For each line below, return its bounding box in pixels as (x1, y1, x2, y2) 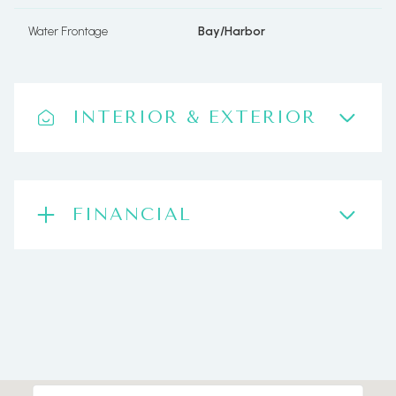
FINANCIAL (72, 204, 192, 225)
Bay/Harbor (198, 24, 265, 39)
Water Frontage (28, 24, 108, 39)
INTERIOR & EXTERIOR (72, 107, 316, 127)
